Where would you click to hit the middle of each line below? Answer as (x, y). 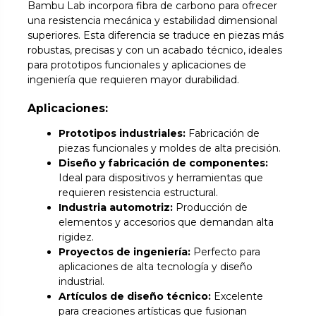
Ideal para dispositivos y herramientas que (161, 177)
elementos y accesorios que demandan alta (166, 222)
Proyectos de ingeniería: (125, 251)
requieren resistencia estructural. (139, 192)
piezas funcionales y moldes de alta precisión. (170, 148)
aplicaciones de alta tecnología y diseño (156, 266)
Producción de (211, 207)
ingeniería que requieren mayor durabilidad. (134, 80)
